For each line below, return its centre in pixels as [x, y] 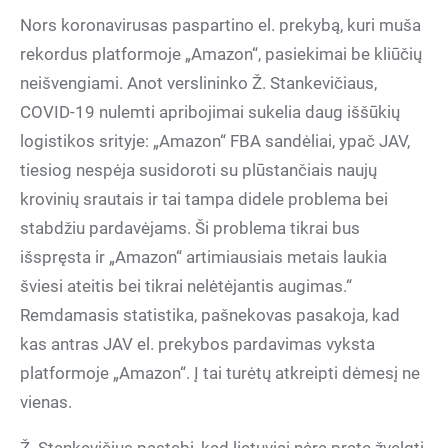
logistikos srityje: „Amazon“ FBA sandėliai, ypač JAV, [215, 141]
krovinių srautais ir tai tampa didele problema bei [204, 199]
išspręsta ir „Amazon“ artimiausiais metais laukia [203, 257]
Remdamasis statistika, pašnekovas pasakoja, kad [210, 315]
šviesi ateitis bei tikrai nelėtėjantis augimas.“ [186, 286]
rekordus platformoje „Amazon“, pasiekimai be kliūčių [221, 54]
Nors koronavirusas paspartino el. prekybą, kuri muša [220, 25]
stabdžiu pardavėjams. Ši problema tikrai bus [190, 228]
